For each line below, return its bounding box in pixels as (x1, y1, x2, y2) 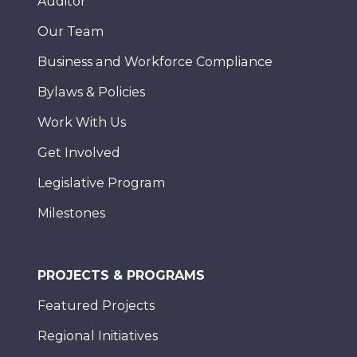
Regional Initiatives (37, 328, 158, 343)
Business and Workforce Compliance (37, 53, 273, 69)
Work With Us (37, 114, 126, 130)
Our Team (37, 23, 104, 39)
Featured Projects (37, 297, 155, 313)
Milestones (37, 205, 105, 221)
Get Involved (37, 144, 120, 160)
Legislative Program (37, 175, 165, 190)
